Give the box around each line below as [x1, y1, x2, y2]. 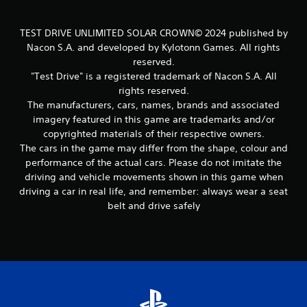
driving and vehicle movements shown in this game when [24, 170, 283, 183]
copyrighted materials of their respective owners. [42, 127, 265, 140]
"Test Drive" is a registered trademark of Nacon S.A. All [30, 69, 277, 82]
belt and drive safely [107, 199, 200, 212]
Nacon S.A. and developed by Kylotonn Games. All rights [27, 40, 280, 53]
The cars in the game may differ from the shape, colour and [19, 141, 288, 154]
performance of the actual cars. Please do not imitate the [25, 156, 282, 169]
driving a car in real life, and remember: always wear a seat [19, 184, 288, 197]
